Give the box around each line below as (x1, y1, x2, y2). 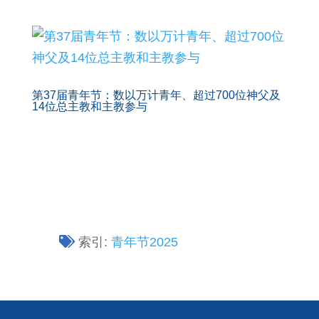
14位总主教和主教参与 (31, 100, 147, 113)
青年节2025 (111, 235, 179, 249)
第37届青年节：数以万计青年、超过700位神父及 (31, 89, 281, 101)
